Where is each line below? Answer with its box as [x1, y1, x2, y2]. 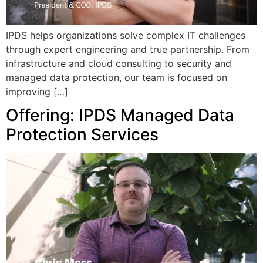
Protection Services [6, 124, 159, 145]
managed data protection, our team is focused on [6, 71, 227, 83]
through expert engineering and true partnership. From [6, 43, 249, 55]
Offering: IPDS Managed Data [6, 105, 234, 126]
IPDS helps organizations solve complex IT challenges [6, 29, 245, 41]
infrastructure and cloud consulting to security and [6, 57, 231, 69]
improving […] [6, 85, 68, 97]
